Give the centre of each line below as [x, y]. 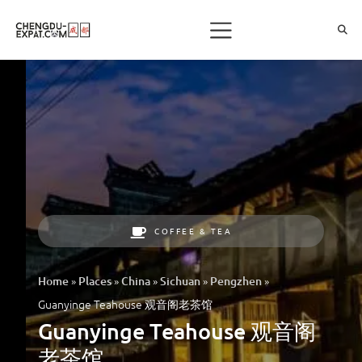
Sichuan [180, 280]
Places [95, 280]
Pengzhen [236, 280]
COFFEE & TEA [194, 230]
